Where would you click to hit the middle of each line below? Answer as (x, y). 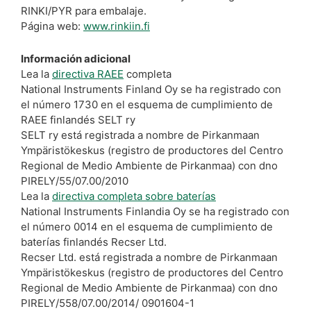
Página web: (52, 26)
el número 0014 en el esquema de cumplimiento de (147, 227)
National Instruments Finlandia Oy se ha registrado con (155, 211)
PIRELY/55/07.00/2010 (75, 181)
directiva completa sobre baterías (134, 196)
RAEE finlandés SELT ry (78, 120)
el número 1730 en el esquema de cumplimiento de (147, 104)
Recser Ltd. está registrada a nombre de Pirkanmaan (149, 257)
